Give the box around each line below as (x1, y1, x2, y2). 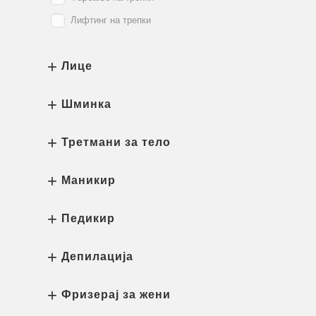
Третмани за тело (61, 136, 171, 148)
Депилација (61, 250, 133, 262)
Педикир (61, 212, 115, 224)
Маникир (61, 174, 116, 186)
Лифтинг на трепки (71, 15, 151, 25)
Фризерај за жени (61, 288, 171, 300)
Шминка (61, 98, 111, 110)
